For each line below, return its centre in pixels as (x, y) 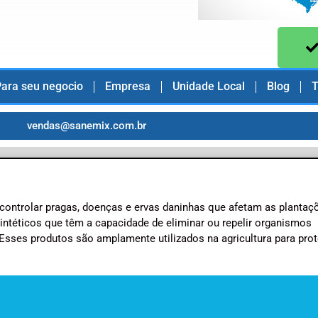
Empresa (128, 87)
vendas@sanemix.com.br (87, 126)
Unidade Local (209, 87)
